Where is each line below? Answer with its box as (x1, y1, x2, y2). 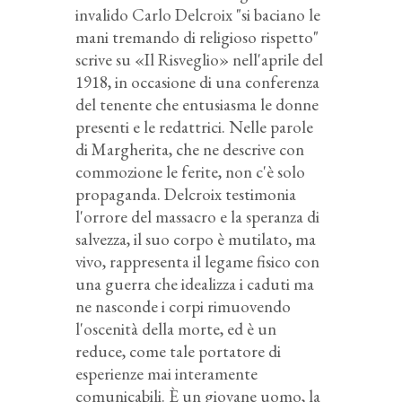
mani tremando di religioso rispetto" (75, 25, 319, 48)
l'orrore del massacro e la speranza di (75, 205, 319, 228)
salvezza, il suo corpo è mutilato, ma (75, 227, 316, 250)
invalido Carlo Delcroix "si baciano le (75, 3, 320, 26)
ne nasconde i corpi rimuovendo (75, 294, 291, 318)
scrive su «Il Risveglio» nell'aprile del (75, 48, 323, 71)
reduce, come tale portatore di (75, 339, 281, 363)
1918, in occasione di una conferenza (75, 70, 319, 93)
